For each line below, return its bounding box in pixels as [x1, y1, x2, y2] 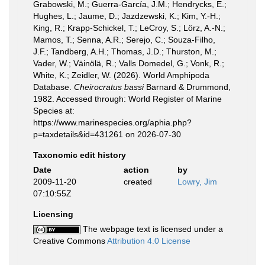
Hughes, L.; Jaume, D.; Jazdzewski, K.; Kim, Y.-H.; [33, 11, 221, 21]
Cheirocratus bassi [74, 82, 144, 92]
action [123, 164, 149, 174]
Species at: [33, 105, 75, 115]
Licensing [33, 209, 73, 219]
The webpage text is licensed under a [80, 224, 223, 234]
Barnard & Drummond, [144, 82, 231, 92]
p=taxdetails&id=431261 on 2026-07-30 [33, 129, 181, 139]
